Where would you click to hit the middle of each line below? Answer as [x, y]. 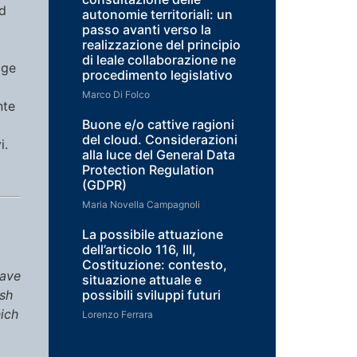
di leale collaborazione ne [159, 60]
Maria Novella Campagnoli [141, 204]
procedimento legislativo [157, 75]
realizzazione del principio [161, 45]
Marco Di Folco [116, 94]
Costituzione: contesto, [155, 265]
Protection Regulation [148, 170]
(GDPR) [104, 185]
